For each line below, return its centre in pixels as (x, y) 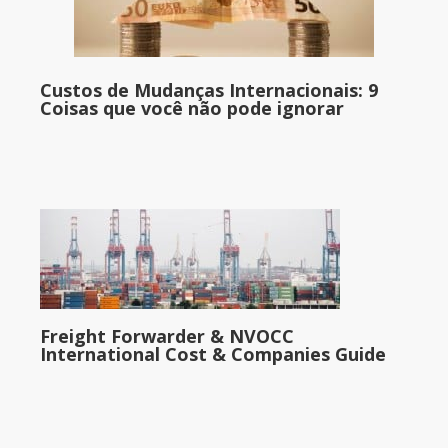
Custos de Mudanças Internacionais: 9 (209, 90)
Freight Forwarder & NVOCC (167, 336)
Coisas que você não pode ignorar (192, 108)
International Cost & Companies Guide (213, 354)
